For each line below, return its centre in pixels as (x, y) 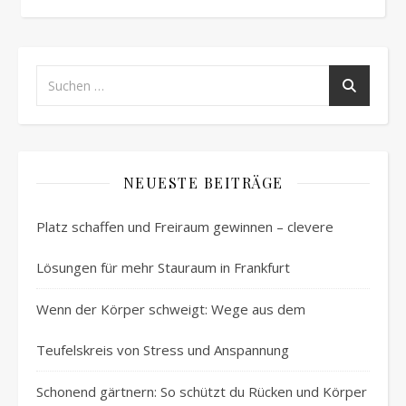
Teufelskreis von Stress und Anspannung (163, 350)
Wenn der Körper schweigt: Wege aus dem (171, 309)
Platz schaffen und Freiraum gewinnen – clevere (185, 227)
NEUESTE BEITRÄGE (203, 183)
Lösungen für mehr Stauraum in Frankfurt (163, 268)
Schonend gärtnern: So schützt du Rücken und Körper (202, 392)
